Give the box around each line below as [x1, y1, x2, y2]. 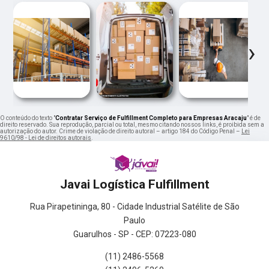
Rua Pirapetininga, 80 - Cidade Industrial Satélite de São [29, 201, 240, 211]
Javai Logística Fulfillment [59, 177, 210, 192]
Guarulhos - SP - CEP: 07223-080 [73, 229, 196, 239]
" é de [247, 114, 261, 121]
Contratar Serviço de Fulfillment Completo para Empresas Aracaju [55, 114, 247, 121]
